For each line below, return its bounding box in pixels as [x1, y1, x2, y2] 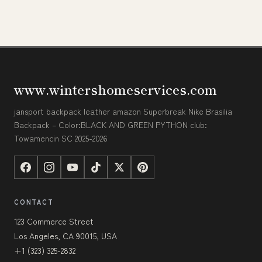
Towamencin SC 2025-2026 [14, 132, 108, 144]
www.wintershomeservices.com [14, 80, 217, 99]
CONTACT [14, 197, 54, 207]
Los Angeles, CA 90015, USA [14, 230, 117, 242]
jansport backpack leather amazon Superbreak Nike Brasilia [14, 105, 232, 118]
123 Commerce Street [14, 215, 94, 227]
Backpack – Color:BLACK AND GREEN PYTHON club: [14, 119, 207, 131]
